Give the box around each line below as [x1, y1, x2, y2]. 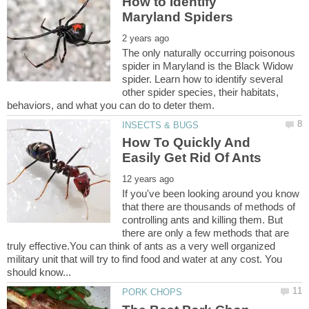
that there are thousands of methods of [122, 201, 296, 213]
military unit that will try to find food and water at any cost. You [7, 253, 282, 266]
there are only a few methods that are [122, 227, 290, 239]
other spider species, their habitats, [122, 86, 279, 98]
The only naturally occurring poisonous [122, 46, 296, 59]
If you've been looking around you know [122, 188, 300, 200]
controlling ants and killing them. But [122, 214, 283, 226]
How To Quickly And [122, 135, 251, 150]
